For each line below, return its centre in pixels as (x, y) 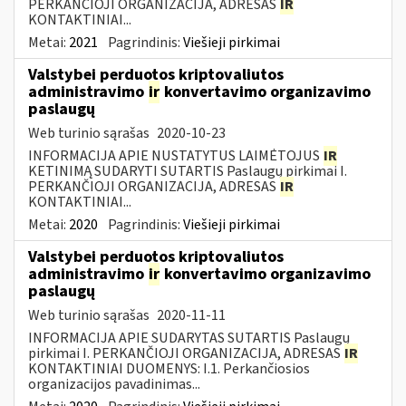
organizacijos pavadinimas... (114, 384)
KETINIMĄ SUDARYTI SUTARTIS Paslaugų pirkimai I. (188, 171)
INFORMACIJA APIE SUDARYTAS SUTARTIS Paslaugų (189, 338)
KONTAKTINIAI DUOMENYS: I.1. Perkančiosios (169, 368)
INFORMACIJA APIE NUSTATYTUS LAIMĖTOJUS (175, 155)
